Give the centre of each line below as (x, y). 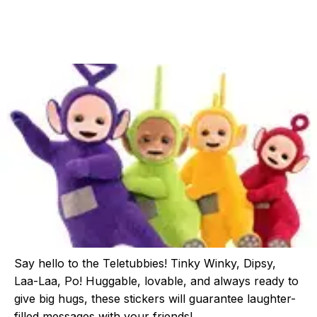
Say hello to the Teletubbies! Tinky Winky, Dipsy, (145, 263)
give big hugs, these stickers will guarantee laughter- (155, 299)
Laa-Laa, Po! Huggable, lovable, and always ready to (156, 281)
